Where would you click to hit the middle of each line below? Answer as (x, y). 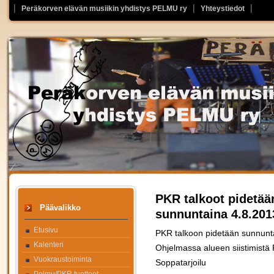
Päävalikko (60, 208)
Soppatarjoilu (181, 263)
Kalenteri (49, 245)
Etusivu (46, 230)
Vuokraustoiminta (63, 259)
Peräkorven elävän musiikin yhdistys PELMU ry (104, 9)
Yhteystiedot (223, 9)
